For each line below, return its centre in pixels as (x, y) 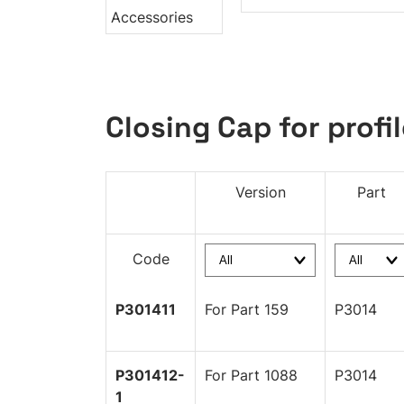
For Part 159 (247, 309)
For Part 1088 (251, 375)
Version (260, 192)
